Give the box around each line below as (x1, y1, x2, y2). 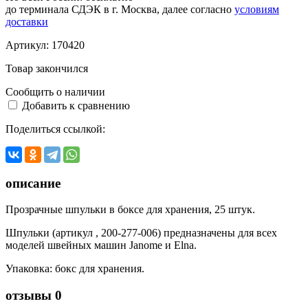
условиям (234, 3, 279, 15)
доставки (5, 15, 48, 27)
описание (5, 175, 60, 190)
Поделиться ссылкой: (5, 122, 105, 135)
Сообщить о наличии (5, 85, 105, 98)
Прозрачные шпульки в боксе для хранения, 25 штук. (5, 203, 255, 216)
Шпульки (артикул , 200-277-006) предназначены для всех (5, 227, 277, 239)
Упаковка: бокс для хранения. (5, 263, 144, 275)
